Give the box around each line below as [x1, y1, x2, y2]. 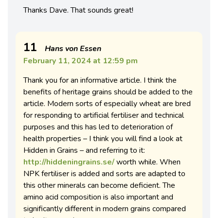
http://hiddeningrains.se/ [23, 157, 114, 168]
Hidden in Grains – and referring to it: [23, 145, 145, 156]
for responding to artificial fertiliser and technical [23, 110, 184, 121]
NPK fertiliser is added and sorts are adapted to [23, 168, 185, 180]
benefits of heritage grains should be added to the [23, 87, 193, 98]
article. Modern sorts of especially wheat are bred [23, 98, 191, 109]
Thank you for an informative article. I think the [23, 75, 177, 86]
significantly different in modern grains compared [23, 203, 186, 215]
